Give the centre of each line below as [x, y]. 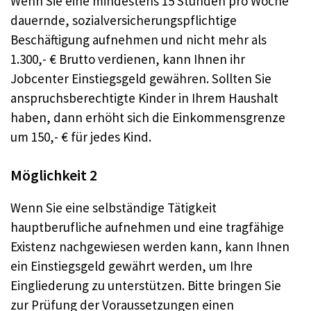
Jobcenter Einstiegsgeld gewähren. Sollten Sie [141, 78]
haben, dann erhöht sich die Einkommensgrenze [148, 117]
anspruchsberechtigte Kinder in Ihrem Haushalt [144, 98]
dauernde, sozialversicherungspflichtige [124, 20]
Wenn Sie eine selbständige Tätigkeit [114, 208]
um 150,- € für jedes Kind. [81, 136]
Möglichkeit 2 [54, 175]
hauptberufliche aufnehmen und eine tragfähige [147, 227]
